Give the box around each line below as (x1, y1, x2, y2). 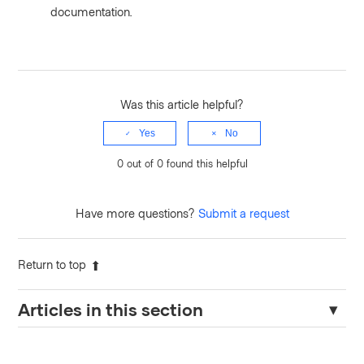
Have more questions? (75, 206, 198, 221)
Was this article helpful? (120, 97, 244, 112)
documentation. (50, 4, 133, 19)
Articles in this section (18, 299, 204, 320)
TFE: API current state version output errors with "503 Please (18, 340, 336, 356)
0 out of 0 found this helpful (116, 157, 248, 171)
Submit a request (197, 206, 289, 221)
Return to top (18, 257, 87, 272)
